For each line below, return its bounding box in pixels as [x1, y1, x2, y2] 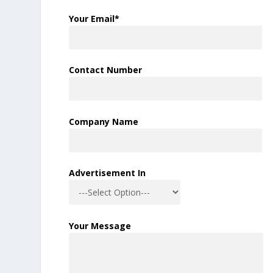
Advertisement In [69, 167, 146, 179]
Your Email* [69, 12, 120, 24]
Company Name [69, 115, 139, 127]
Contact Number [69, 63, 143, 76]
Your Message [69, 220, 132, 232]
